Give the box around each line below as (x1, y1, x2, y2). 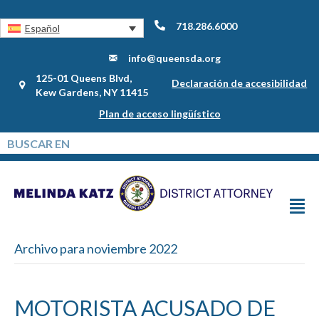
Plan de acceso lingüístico (98, 108, 221, 120)
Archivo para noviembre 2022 (14, 241, 177, 257)
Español (24, 22, 60, 35)
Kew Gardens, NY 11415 (35, 86, 148, 99)
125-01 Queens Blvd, (35, 72, 132, 85)
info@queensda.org (128, 52, 221, 65)
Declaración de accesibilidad (172, 77, 308, 90)
